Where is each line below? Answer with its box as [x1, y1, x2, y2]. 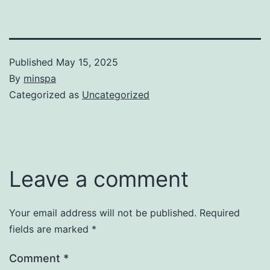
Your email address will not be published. [9, 206, 196, 219]
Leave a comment [9, 165, 189, 192]
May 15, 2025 [56, 55, 118, 68]
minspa [24, 72, 56, 84]
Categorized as [9, 88, 82, 101]
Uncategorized [82, 88, 149, 101]
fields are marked [9, 222, 92, 235]
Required [199, 206, 240, 219]
